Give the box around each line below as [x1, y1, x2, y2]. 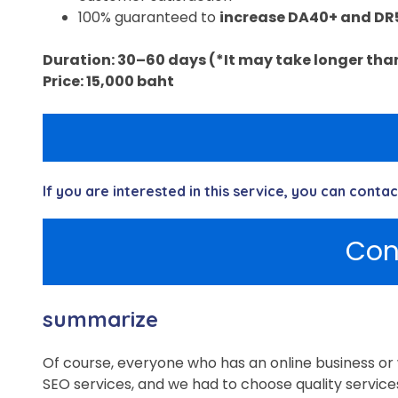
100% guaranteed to [78, 6, 219, 28]
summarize [43, 306, 158, 333]
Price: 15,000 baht [43, 70, 174, 92]
